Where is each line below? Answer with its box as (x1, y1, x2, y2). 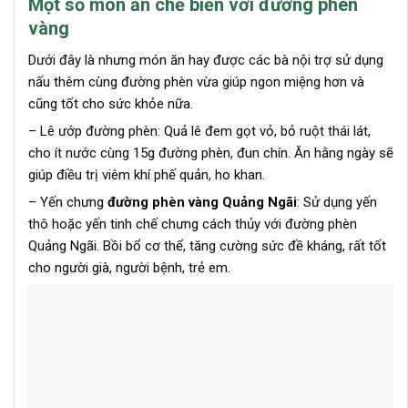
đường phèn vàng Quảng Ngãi (107, 194, 297, 211)
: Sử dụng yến (297, 194, 377, 211)
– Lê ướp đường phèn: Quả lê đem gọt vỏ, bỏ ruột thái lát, (28, 123, 371, 140)
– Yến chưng (28, 194, 107, 211)
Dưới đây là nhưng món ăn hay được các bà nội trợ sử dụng (28, 52, 383, 69)
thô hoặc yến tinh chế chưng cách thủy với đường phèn (28, 216, 357, 233)
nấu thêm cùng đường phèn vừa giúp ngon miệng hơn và (28, 74, 364, 91)
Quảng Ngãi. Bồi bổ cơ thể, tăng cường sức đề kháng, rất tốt (28, 238, 386, 255)
